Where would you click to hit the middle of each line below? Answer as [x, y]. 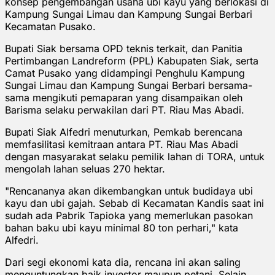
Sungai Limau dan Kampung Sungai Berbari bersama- [129, 85]
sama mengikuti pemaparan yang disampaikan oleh [124, 97]
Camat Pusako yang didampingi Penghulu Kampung [125, 73]
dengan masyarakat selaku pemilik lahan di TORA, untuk [135, 156]
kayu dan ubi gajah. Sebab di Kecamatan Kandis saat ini [134, 203]
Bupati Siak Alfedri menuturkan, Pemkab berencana [124, 132]
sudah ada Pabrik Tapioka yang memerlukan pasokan [129, 215]
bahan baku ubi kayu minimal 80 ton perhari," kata [122, 227]
